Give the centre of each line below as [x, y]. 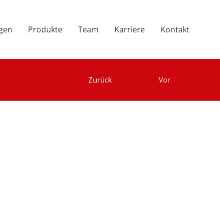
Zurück [100, 80]
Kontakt [175, 29]
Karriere [130, 29]
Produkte [45, 29]
